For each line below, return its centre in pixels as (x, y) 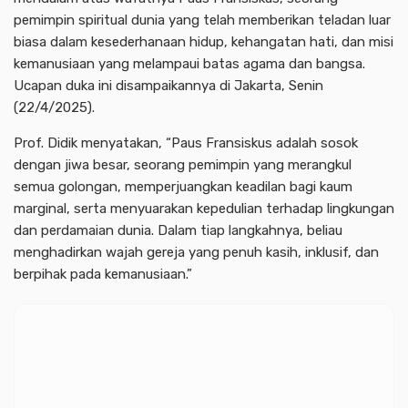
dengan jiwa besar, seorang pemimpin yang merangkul (183, 165)
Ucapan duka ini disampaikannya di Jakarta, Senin (168, 86)
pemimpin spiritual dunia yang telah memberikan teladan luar (202, 20)
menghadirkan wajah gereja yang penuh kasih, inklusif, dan (196, 253)
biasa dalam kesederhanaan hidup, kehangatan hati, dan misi (204, 42)
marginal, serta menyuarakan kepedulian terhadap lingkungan (204, 209)
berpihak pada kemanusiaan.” (103, 275)
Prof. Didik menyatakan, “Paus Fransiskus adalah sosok (186, 143)
